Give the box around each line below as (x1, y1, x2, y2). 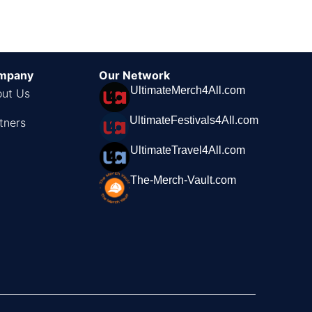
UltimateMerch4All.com (130, 84, 246, 96)
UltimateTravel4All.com (130, 143, 246, 156)
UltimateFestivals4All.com (130, 114, 259, 127)
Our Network (99, 68, 171, 82)
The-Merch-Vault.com (130, 173, 237, 186)
